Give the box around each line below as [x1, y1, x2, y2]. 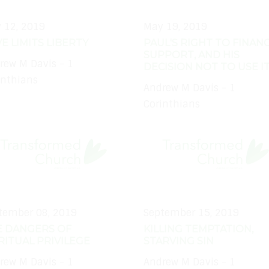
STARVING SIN [144, 235, 214, 247]
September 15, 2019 [144, 207, 239, 220]
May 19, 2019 [144, 20, 207, 34]
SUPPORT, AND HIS [144, 49, 240, 61]
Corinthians [144, 97, 200, 110]
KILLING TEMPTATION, [144, 223, 253, 235]
